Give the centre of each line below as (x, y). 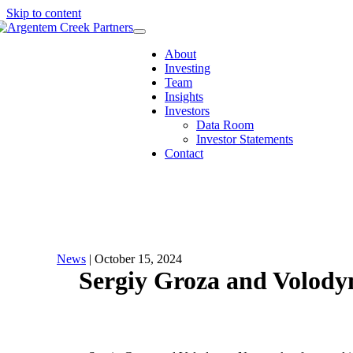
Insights (184, 97)
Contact (184, 153)
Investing (188, 68)
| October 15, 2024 (134, 259)
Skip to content (44, 13)
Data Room (225, 125)
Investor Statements (245, 139)
